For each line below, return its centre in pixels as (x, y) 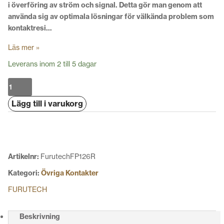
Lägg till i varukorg (47, 103)
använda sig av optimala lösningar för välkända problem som (111, 16)
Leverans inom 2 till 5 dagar (52, 64)
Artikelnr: (24, 156)
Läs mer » (24, 47)
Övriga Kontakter (70, 173)
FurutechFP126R (68, 156)
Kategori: (24, 173)
